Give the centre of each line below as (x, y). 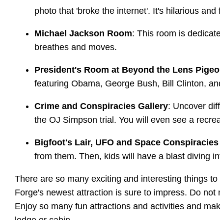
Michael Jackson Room (83, 34)
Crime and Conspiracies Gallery (101, 106)
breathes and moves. (76, 47)
